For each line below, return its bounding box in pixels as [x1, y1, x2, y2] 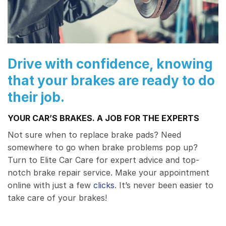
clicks [93, 180, 115, 191]
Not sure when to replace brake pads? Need [8, 130, 181, 140]
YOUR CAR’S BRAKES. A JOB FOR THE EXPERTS [8, 113, 199, 124]
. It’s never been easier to [115, 180, 213, 191]
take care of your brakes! [8, 193, 107, 203]
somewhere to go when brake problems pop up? [8, 142, 198, 153]
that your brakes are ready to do [8, 73, 215, 89]
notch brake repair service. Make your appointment [8, 167, 209, 178]
